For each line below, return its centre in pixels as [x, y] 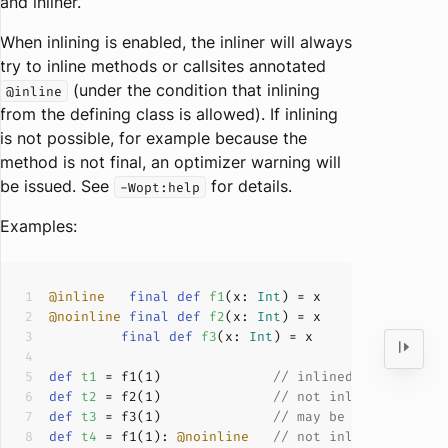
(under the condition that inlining [194, 90]
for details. [249, 186]
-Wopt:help [160, 187]
